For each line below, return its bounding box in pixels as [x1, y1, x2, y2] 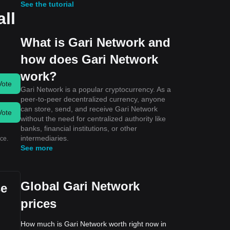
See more [21, 143, 53, 152]
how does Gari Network [21, 52, 158, 66]
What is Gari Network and [21, 35, 170, 49]
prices [21, 196, 56, 210]
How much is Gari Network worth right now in [21, 219, 166, 228]
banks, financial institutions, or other [21, 124, 137, 132]
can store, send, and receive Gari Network [21, 104, 158, 113]
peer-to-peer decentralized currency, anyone [21, 94, 165, 103]
